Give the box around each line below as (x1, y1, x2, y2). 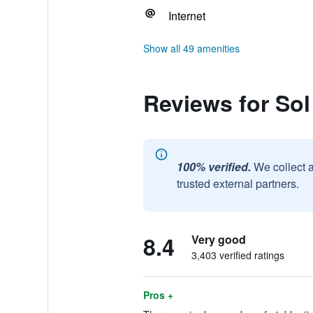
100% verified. (176, 159, 251, 175)
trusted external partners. (176, 175, 299, 191)
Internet (168, 8, 205, 24)
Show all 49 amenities (143, 41, 240, 55)
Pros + (143, 288, 173, 302)
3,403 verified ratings (191, 248, 284, 262)
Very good (191, 231, 246, 247)
